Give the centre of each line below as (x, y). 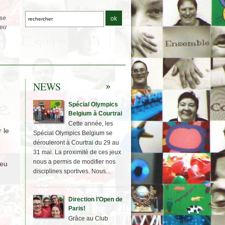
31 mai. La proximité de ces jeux (77, 152)
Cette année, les (90, 124)
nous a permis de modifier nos (74, 162)
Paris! (77, 208)
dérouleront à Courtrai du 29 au (76, 143)
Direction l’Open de (95, 199)
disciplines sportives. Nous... (72, 171)
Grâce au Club (88, 218)
